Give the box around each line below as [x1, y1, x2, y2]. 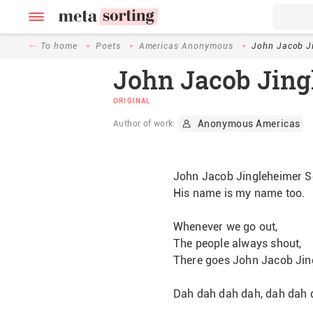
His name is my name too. [173, 187, 305, 200]
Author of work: [113, 119, 175, 129]
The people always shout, [173, 237, 302, 250]
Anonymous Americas [197, 118, 300, 129]
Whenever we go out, [173, 220, 278, 233]
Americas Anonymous [138, 41, 233, 51]
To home [41, 41, 78, 51]
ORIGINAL [113, 97, 152, 105]
